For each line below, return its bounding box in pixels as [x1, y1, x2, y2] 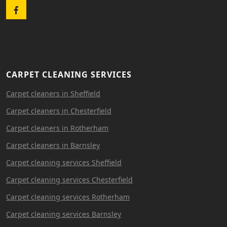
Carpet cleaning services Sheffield [6, 157, 122, 167]
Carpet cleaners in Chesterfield [6, 105, 111, 116]
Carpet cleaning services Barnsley [6, 209, 121, 219]
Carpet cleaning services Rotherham [6, 192, 130, 202]
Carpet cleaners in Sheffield [6, 88, 100, 98]
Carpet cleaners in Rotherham [6, 123, 108, 133]
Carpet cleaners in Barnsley [6, 140, 100, 150]
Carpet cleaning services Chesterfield [6, 174, 133, 184]
